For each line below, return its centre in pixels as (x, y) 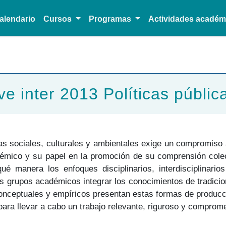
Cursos (59, 19)
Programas (111, 19)
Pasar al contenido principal (157, 67)
